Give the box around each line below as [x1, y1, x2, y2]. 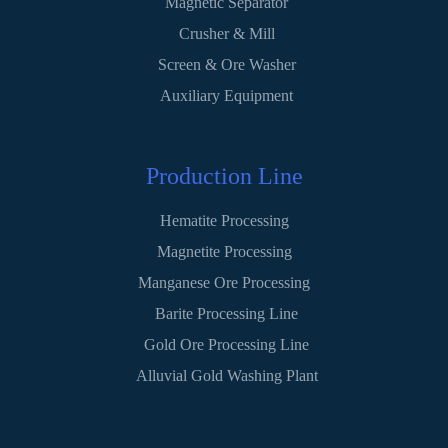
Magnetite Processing [156, 242, 292, 260]
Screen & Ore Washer [157, 55, 296, 73]
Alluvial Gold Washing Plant [135, 366, 318, 384]
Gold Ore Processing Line [144, 335, 309, 353]
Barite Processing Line [155, 304, 298, 322]
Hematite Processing [159, 211, 289, 229]
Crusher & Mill [178, 24, 275, 42]
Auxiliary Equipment [160, 86, 293, 104]
